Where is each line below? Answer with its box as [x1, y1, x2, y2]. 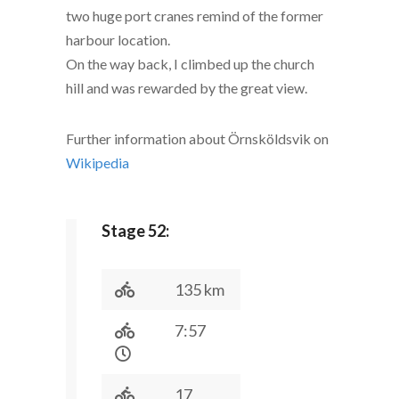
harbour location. [66, 31, 170, 48]
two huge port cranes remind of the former [66, 7, 323, 24]
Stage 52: [102, 221, 169, 240]
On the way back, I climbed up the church [66, 55, 314, 72]
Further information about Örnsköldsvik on [66, 130, 329, 147]
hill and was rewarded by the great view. [66, 79, 307, 96]
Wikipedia [66, 154, 129, 171]
